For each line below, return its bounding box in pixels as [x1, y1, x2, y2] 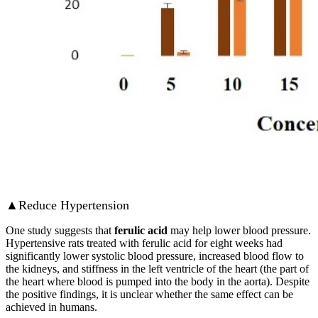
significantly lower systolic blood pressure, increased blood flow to [6, 250, 304, 263]
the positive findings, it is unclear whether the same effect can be [6, 288, 293, 301]
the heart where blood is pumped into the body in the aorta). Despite [6, 275, 309, 288]
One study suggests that [6, 224, 114, 237]
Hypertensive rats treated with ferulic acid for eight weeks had [6, 237, 283, 250]
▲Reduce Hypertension [6, 198, 129, 213]
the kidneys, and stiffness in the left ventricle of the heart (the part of [6, 263, 309, 275]
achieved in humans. [6, 301, 97, 314]
